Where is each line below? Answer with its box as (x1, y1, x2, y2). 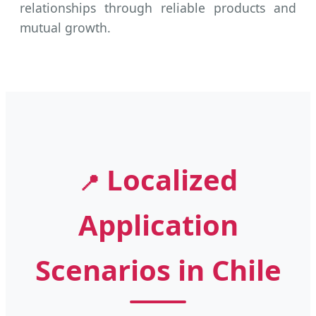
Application (78, 205, 238, 245)
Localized (99, 160, 238, 200)
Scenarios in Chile (35, 250, 281, 290)
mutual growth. (20, 18, 111, 36)
